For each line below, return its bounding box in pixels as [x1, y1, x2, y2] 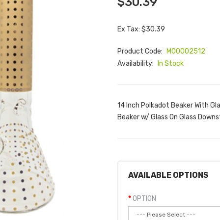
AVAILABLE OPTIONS [128, 170, 209, 180]
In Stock [158, 59, 184, 68]
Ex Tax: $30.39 [117, 25, 165, 33]
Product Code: [117, 47, 164, 55]
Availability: [117, 59, 155, 68]
